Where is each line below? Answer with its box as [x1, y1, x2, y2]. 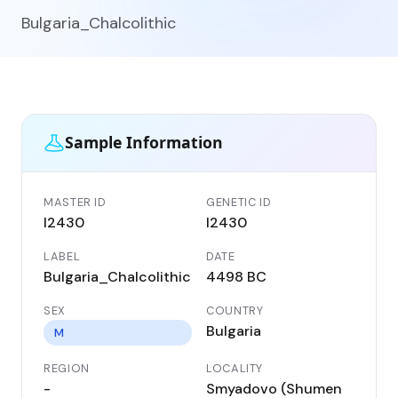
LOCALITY [206, 360, 264, 376]
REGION [44, 360, 90, 376]
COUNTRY [206, 302, 264, 318]
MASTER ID [44, 194, 107, 210]
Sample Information [65, 131, 223, 154]
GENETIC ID [206, 194, 272, 210]
